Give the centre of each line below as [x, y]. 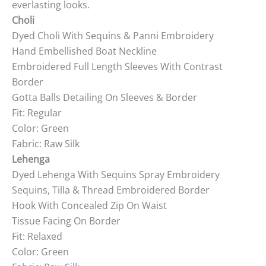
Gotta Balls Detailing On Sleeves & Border [104, 97]
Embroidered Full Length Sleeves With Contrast [117, 66]
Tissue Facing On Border [66, 221]
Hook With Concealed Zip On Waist [89, 205]
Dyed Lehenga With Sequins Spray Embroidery [116, 174]
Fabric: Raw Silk [46, 143]
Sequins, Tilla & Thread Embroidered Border [111, 190]
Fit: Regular [37, 113]
